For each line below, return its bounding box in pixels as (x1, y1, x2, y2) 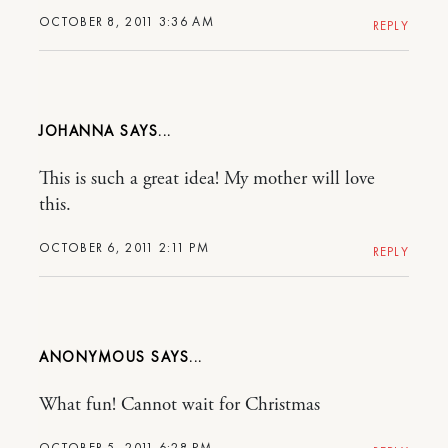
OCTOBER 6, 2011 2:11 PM (39, 238, 209, 256)
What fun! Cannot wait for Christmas (39, 392, 320, 417)
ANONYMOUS (39, 346, 151, 367)
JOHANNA (39, 120, 115, 141)
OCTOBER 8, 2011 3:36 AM (39, 12, 214, 30)
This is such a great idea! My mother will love (39, 166, 375, 191)
